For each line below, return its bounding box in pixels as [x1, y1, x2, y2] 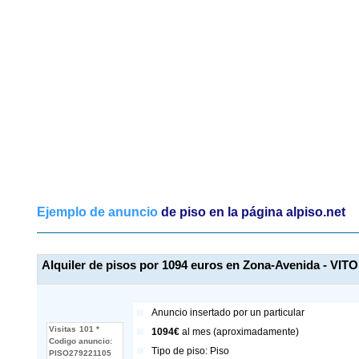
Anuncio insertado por [151, 307, 250, 318]
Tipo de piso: [151, 345, 210, 357]
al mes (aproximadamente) [179, 326, 299, 337]
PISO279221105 [49, 349, 111, 357]
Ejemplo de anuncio [37, 205, 158, 219]
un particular [250, 307, 305, 318]
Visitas [49, 325, 76, 333]
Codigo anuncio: [49, 337, 112, 345]
